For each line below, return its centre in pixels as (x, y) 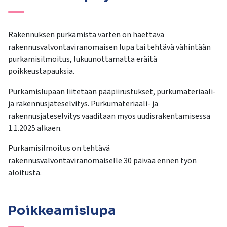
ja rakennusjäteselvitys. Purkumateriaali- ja (83, 104)
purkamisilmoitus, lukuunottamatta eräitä (83, 60)
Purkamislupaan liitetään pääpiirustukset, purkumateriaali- (112, 92)
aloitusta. (25, 173)
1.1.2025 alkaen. (35, 128)
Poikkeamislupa (62, 211)
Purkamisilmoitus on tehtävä (59, 149)
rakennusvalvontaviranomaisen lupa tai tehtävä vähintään (109, 47)
